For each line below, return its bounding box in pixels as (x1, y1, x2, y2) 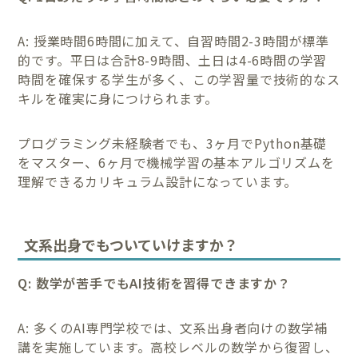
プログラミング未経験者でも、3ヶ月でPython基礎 (18, 133, 328, 153)
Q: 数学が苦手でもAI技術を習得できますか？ (18, 272, 291, 292)
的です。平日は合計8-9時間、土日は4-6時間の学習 (18, 50, 328, 70)
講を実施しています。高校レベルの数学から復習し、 (18, 336, 339, 356)
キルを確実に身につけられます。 (18, 89, 218, 109)
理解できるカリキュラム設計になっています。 (18, 172, 298, 192)
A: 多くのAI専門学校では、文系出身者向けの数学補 (18, 317, 328, 337)
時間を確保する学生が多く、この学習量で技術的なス (18, 70, 340, 89)
